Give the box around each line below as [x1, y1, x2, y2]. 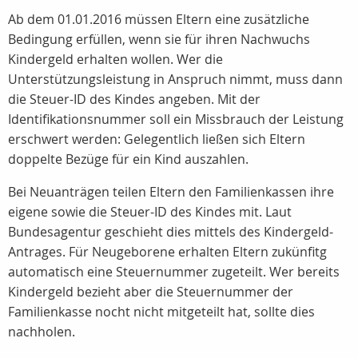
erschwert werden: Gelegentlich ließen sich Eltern [8, 130, 305, 148]
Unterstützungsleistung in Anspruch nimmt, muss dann [8, 70, 343, 88]
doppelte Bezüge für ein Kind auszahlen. [8, 150, 249, 168]
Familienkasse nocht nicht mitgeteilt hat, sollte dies [8, 303, 315, 320]
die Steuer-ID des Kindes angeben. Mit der [8, 90, 261, 108]
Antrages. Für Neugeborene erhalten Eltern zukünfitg [8, 243, 327, 261]
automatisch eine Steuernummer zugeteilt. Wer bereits [8, 263, 340, 280]
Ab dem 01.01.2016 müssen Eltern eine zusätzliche [8, 10, 309, 28]
